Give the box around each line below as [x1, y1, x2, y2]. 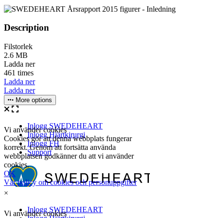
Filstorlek [4, 42, 33, 51]
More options [14, 96, 52, 104]
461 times [4, 69, 34, 77]
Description [4, 22, 49, 33]
